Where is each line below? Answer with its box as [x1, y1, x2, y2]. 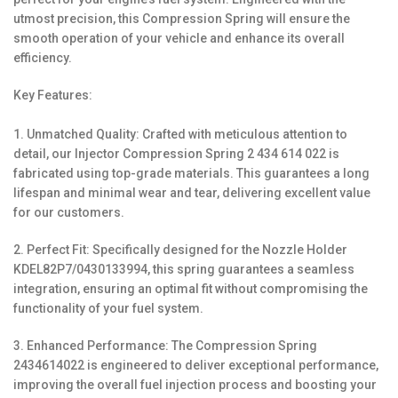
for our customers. [13, 205, 124, 219]
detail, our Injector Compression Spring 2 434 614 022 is [13, 147, 339, 161]
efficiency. [13, 51, 72, 65]
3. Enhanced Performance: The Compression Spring [13, 338, 317, 353]
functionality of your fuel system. [13, 301, 203, 315]
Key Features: [13, 88, 92, 102]
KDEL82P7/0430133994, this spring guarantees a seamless [13, 262, 354, 276]
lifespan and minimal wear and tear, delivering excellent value [13, 186, 370, 200]
